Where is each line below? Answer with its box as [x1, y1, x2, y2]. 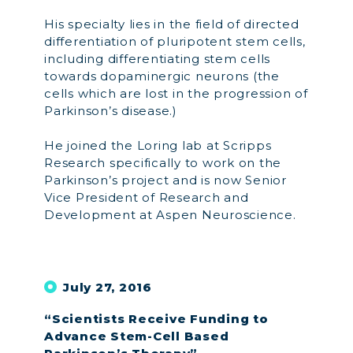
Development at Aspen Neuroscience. [44, 207, 296, 222]
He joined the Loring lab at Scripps [44, 138, 272, 153]
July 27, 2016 [63, 279, 152, 295]
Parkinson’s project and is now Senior [44, 173, 287, 188]
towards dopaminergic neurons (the [44, 68, 280, 84]
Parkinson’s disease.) [44, 102, 177, 118]
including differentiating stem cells [44, 50, 270, 66]
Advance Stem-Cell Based [44, 329, 229, 344]
